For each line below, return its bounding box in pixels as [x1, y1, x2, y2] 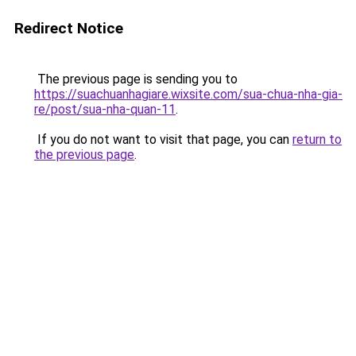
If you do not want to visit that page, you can [34, 132, 292, 147]
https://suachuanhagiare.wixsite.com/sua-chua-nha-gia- [34, 87, 342, 102]
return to [292, 132, 342, 147]
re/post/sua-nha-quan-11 [34, 102, 176, 117]
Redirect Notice [14, 19, 123, 37]
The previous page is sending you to [34, 72, 238, 87]
